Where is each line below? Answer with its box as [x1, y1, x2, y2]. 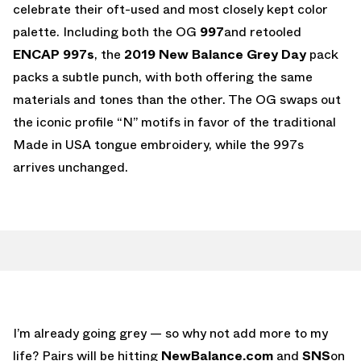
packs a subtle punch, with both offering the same [13, 67, 313, 86]
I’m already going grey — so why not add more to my [13, 323, 328, 342]
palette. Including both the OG [13, 22, 200, 41]
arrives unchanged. [13, 157, 128, 176]
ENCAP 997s [13, 44, 94, 64]
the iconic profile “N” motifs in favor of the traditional [13, 112, 336, 131]
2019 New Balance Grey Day [124, 44, 306, 64]
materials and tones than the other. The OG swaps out [13, 89, 341, 109]
